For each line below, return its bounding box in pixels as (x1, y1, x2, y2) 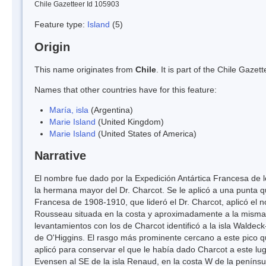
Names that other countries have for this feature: (34, 84, 217, 94)
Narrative (34, 149, 86, 163)
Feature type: (34, 19, 87, 29)
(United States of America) (96, 128, 197, 138)
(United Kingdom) (96, 116, 164, 126)
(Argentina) (88, 104, 133, 115)
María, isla (49, 104, 88, 115)
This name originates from (34, 64, 135, 74)
